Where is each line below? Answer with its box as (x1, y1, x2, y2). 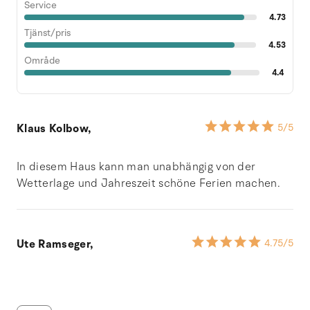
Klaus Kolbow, (17, 120, 91, 136)
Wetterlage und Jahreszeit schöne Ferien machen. (17, 175, 281, 191)
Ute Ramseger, (17, 236, 93, 252)
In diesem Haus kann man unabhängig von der (17, 158, 256, 174)
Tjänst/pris (24, 26, 71, 39)
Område (24, 53, 60, 67)
